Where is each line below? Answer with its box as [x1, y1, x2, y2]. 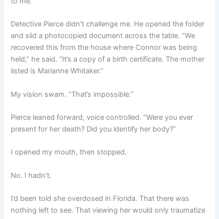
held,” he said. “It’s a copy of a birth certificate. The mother [11, 55, 205, 64]
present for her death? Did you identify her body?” [11, 125, 176, 134]
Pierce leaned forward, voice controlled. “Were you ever [11, 113, 194, 122]
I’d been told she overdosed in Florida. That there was [11, 194, 190, 203]
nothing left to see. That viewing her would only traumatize [11, 206, 206, 215]
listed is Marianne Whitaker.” [11, 66, 104, 76]
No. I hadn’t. [11, 171, 52, 180]
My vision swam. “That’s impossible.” [11, 89, 134, 99]
